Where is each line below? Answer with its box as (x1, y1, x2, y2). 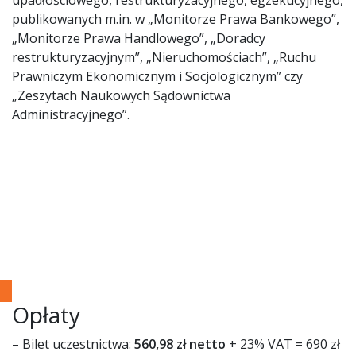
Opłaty (12, 300, 80, 331)
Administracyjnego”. (12, 106, 130, 124)
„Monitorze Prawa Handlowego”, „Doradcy (12, 29, 265, 48)
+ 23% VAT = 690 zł (226, 335, 340, 354)
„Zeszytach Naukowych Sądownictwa (12, 87, 230, 105)
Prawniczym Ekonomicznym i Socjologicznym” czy (12, 68, 303, 86)
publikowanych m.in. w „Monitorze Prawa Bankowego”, (12, 10, 339, 29)
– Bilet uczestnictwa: (12, 335, 134, 354)
